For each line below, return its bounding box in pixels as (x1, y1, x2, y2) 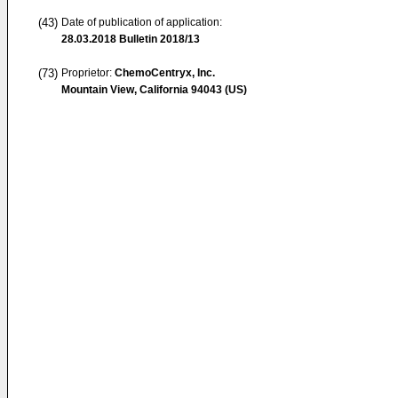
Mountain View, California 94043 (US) (61, 84, 247, 96)
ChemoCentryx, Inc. (115, 67, 215, 79)
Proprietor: (61, 67, 115, 79)
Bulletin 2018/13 (116, 33, 200, 45)
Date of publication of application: (61, 16, 222, 28)
